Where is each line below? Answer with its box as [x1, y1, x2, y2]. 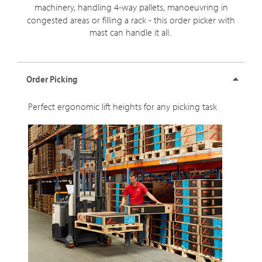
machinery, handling [34, 1, 114, 13]
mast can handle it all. [89, 26, 173, 38]
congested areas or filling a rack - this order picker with [27, 14, 235, 26]
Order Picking [26, 73, 77, 85]
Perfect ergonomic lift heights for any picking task [28, 101, 219, 112]
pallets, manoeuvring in [136, 1, 228, 13]
